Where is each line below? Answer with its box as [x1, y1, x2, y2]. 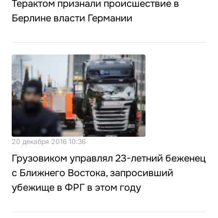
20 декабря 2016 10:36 [12, 137, 86, 145]
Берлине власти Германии [12, 12, 132, 24]
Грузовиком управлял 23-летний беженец [12, 152, 206, 164]
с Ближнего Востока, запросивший [12, 167, 173, 179]
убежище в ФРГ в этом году [12, 182, 141, 194]
